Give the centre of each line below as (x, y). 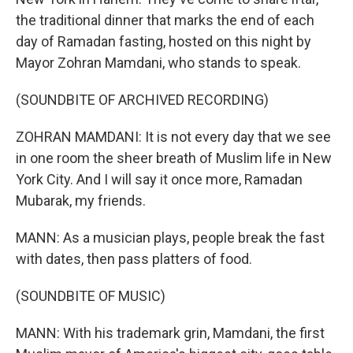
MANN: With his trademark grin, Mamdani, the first (170, 333)
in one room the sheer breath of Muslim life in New (174, 158)
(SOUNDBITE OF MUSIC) (91, 296)
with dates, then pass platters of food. (134, 259)
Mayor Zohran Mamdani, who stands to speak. (158, 63)
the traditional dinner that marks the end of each (165, 20)
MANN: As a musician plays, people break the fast (170, 238)
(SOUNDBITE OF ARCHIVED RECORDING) (142, 100)
